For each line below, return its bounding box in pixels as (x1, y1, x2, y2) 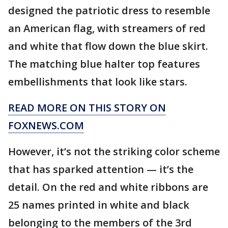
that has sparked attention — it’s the (8, 162, 193, 177)
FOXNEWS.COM (8, 119, 84, 133)
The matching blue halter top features (8, 57, 200, 71)
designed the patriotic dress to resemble (8, 4, 210, 18)
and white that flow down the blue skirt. (8, 39, 208, 53)
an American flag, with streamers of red (8, 21, 206, 36)
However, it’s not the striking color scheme (8, 145, 220, 159)
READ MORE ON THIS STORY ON (8, 101, 166, 115)
